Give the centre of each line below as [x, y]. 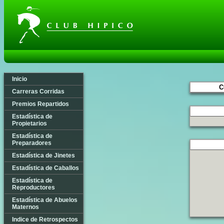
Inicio [19, 79]
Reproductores [33, 187]
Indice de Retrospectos [45, 219]
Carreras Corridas [38, 91]
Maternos [25, 207]
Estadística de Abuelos [45, 200]
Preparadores [32, 143]
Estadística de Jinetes [43, 155]
